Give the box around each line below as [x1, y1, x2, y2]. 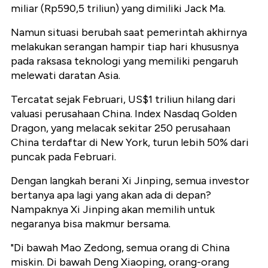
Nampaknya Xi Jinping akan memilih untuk [11, 203, 215, 217]
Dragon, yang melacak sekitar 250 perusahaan [11, 121, 230, 135]
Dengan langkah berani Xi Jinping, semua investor [11, 174, 249, 188]
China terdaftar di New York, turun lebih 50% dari [11, 136, 249, 150]
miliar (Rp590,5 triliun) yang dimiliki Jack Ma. [11, 2, 226, 16]
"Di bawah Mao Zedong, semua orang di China [11, 241, 230, 255]
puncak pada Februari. [11, 150, 116, 164]
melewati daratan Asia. [11, 69, 120, 83]
